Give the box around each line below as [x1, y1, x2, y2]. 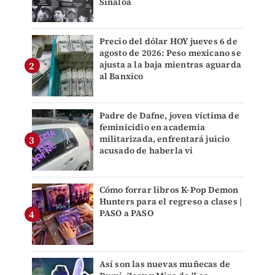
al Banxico [99, 69, 144, 82]
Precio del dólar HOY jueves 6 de [99, 34, 238, 47]
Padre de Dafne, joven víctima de [99, 109, 239, 122]
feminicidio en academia [99, 120, 206, 133]
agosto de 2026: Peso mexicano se [99, 46, 241, 59]
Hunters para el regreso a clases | [99, 195, 242, 207]
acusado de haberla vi [99, 144, 193, 157]
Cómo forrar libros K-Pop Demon [99, 183, 239, 196]
